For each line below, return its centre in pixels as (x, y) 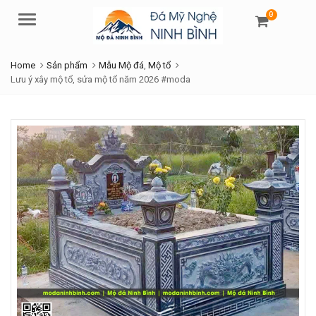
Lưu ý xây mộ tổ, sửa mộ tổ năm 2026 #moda (101, 79)
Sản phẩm (67, 65)
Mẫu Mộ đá (121, 65)
